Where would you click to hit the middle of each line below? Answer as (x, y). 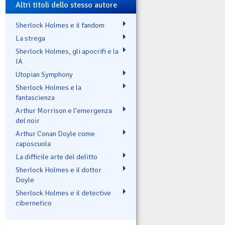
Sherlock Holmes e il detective (63, 193)
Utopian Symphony (44, 74)
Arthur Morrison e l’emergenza (64, 110)
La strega (30, 38)
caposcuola (33, 143)
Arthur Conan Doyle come (55, 133)
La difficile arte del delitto (57, 156)
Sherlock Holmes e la (48, 87)
